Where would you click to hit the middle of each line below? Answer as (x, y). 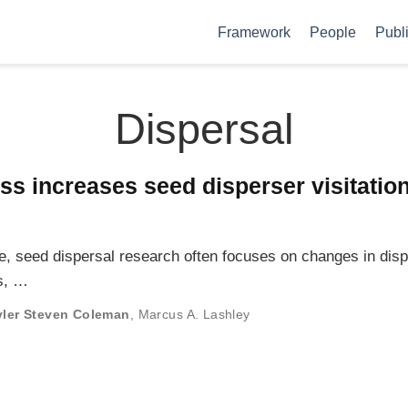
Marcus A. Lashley (194, 314)
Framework (254, 32)
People (333, 32)
